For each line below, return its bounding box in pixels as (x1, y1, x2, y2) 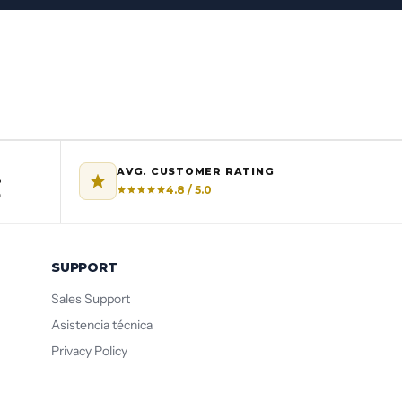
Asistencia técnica (51, 316, 153, 333)
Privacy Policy (51, 342, 128, 359)
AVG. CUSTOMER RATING (117, 164, 275, 178)
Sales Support (51, 290, 131, 307)
